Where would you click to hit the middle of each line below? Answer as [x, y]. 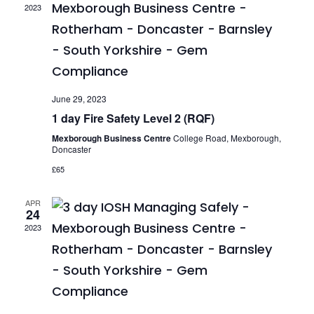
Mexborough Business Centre [112, 138]
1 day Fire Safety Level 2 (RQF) [133, 118]
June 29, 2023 [79, 99]
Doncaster [71, 149]
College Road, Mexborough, [227, 138]
